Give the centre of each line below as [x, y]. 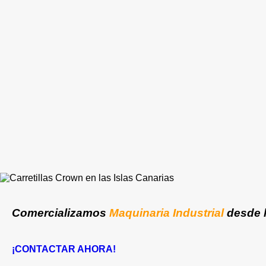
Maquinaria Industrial [167, 213]
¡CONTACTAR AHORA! [65, 249]
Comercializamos [61, 213]
